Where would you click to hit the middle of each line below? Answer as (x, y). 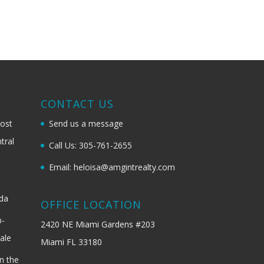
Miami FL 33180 (71, 242)
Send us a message (86, 123)
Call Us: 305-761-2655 (90, 145)
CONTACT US (77, 103)
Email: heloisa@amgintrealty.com (112, 167)
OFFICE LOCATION (91, 204)
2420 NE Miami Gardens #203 (98, 224)
